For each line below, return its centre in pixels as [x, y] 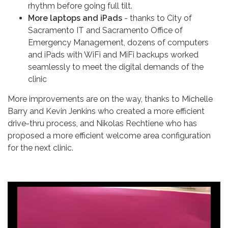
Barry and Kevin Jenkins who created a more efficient [106, 111]
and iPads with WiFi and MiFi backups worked [113, 54]
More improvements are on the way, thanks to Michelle [110, 99]
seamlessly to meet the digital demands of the [116, 67]
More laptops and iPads [76, 18]
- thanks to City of [158, 18]
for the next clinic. [40, 148]
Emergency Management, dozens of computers [118, 42]
